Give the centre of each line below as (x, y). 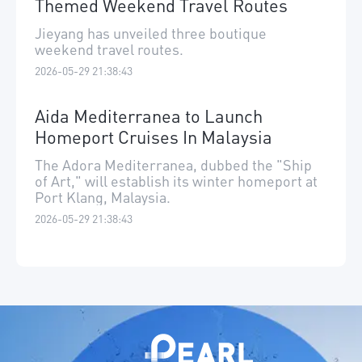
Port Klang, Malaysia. (103, 196)
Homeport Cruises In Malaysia (154, 136)
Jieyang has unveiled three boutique (151, 32)
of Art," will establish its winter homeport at (176, 180)
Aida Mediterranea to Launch (149, 115)
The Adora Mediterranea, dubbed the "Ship (173, 164)
